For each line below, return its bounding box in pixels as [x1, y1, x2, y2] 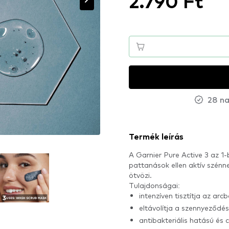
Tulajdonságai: [129, 180, 180, 190]
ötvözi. [129, 170, 152, 179]
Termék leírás [129, 133, 184, 141]
